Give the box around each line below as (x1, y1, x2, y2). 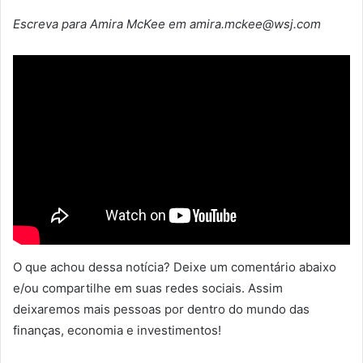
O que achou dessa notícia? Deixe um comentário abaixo (13, 258, 336, 275)
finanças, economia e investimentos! (13, 322, 221, 338)
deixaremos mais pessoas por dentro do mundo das (13, 301, 310, 317)
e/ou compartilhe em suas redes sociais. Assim (13, 280, 283, 296)
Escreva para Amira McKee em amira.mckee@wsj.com (13, 16, 321, 32)
